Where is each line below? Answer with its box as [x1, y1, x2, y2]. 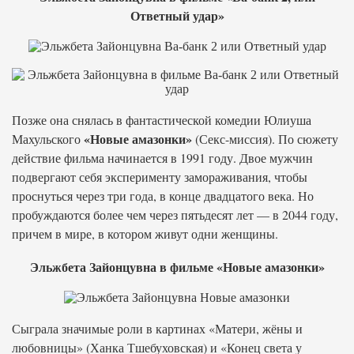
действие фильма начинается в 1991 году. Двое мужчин [12, 149, 313, 166]
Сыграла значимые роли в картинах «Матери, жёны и [12, 320, 303, 337]
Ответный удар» [130, 6, 224, 24]
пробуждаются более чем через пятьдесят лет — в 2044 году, [12, 206, 338, 223]
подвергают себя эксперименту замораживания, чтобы [12, 168, 307, 185]
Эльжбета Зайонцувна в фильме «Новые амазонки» [29, 258, 325, 276]
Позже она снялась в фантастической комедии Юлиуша [12, 111, 311, 128]
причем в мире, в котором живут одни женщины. [12, 225, 278, 242]
